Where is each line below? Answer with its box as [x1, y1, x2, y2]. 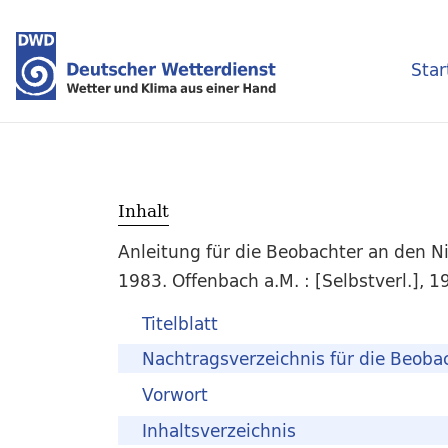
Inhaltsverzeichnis [142, 416, 296, 446]
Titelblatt [142, 308, 218, 338]
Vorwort [142, 380, 208, 410]
